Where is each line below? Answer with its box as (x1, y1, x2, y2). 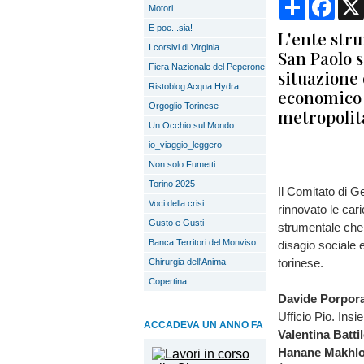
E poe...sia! (149, 23, 193, 32)
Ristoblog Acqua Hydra (149, 81, 239, 91)
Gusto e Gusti (149, 218, 204, 227)
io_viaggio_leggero (149, 140, 222, 149)
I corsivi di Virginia (149, 42, 219, 52)
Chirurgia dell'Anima (149, 257, 226, 266)
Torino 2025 (149, 179, 195, 188)
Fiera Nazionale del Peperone (149, 62, 265, 71)
